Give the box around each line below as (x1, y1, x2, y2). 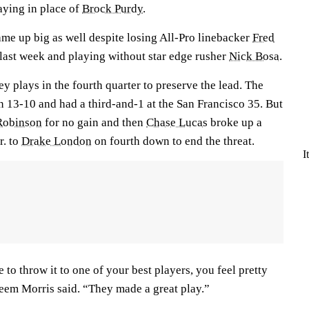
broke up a (208, 116, 262, 129)
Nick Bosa (229, 50, 279, 63)
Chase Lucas (146, 116, 208, 129)
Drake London (21, 134, 92, 148)
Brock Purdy (82, 2, 143, 15)
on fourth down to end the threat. (92, 134, 255, 148)
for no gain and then (42, 116, 146, 129)
